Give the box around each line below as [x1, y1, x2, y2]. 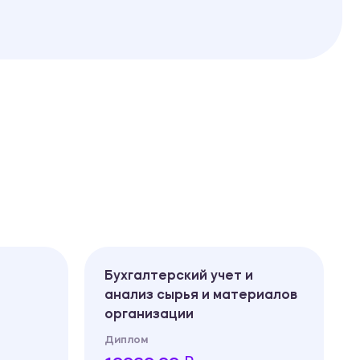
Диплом [104, 334, 148, 346]
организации [104, 308, 194, 321]
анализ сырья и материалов [104, 288, 297, 302]
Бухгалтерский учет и [104, 269, 253, 283]
